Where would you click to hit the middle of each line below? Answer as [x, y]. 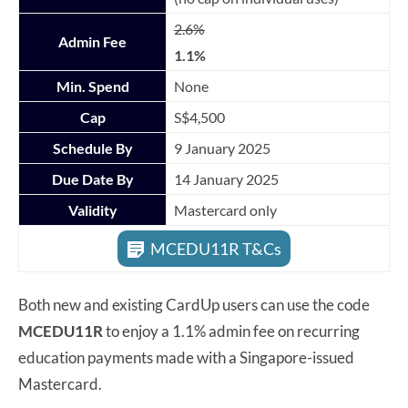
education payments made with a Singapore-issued [186, 357]
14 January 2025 [226, 178]
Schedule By [92, 148]
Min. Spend [92, 86]
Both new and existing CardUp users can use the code [194, 304]
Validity [92, 209]
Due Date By [92, 178]
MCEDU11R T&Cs [216, 248]
